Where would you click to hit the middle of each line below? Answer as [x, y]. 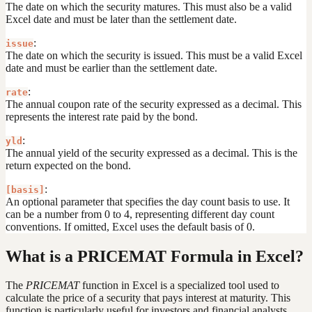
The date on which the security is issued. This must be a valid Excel [154, 55]
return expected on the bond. [68, 165]
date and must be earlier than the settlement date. [111, 68]
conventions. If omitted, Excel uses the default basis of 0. [130, 226]
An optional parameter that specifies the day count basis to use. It [148, 201]
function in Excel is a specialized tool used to [179, 286]
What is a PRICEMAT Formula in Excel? [155, 256]
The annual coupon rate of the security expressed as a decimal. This [154, 104]
